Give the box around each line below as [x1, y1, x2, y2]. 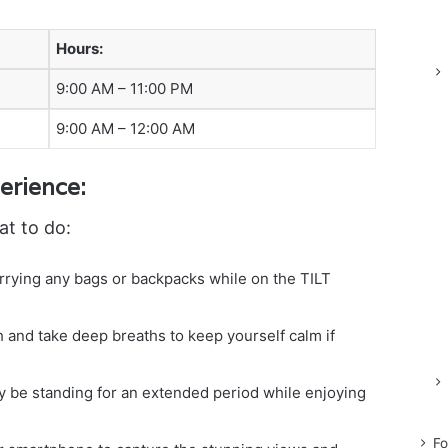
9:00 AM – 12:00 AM [55, 118, 195, 138]
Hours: [55, 38, 103, 58]
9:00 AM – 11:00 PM [55, 78, 193, 98]
